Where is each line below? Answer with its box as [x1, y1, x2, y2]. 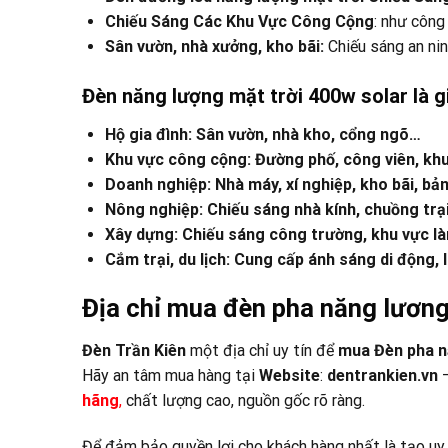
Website [259, 366, 320, 386]
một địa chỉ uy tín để [186, 341, 338, 361]
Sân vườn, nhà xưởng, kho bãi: [105, 36, 328, 56]
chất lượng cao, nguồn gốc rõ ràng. [122, 391, 365, 411]
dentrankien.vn [327, 366, 438, 386]
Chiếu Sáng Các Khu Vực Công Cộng [105, 11, 374, 31]
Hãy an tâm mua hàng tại [82, 366, 259, 386]
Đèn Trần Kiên [82, 341, 186, 361]
